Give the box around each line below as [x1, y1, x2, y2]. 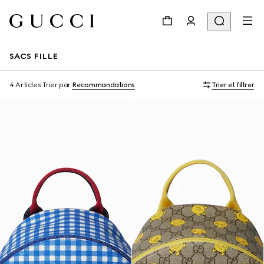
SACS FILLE [9, 51, 58, 61]
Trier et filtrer [212, 81, 255, 89]
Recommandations [72, 81, 136, 89]
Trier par [42, 81, 71, 89]
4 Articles [9, 81, 41, 89]
